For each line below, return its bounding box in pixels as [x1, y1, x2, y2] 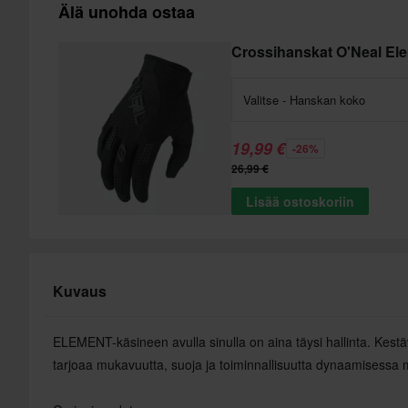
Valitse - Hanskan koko [243, 90, 365, 108]
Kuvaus [53, 280, 107, 301]
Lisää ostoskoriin [246, 191, 354, 210]
